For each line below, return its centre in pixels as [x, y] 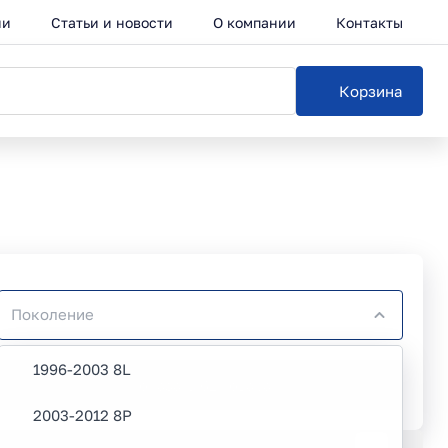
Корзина [370, 91]
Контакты [369, 22]
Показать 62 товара [199, 385]
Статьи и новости [112, 22]
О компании [254, 22]
